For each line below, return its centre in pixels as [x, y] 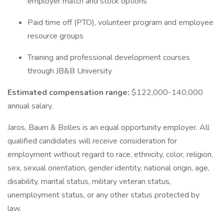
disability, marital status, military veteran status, [89, 181]
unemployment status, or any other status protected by [103, 195]
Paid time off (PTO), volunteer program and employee [120, 22]
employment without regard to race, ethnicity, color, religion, [110, 154]
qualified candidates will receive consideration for [92, 141]
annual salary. [30, 106]
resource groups [56, 36]
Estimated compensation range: [69, 92]
